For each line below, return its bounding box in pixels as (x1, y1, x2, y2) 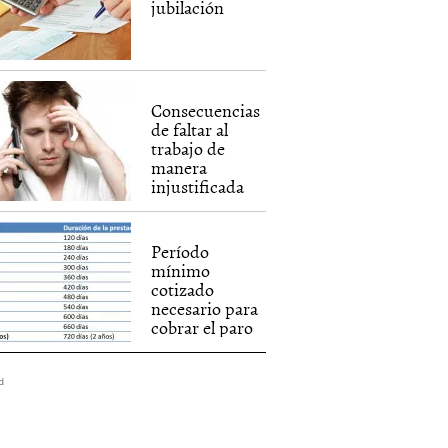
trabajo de (151, 135, 226, 162)
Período (151, 238, 210, 265)
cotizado (151, 276, 215, 303)
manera (151, 154, 208, 181)
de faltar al (151, 116, 229, 143)
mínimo (151, 257, 211, 284)
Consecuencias (151, 97, 261, 124)
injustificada (151, 173, 245, 200)
